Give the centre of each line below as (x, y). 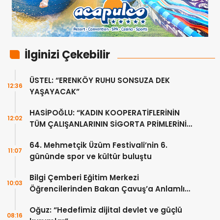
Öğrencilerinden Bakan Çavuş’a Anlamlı (107, 189)
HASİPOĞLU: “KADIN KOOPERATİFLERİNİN (105, 112)
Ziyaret (43, 200)
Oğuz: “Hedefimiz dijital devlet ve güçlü (106, 210)
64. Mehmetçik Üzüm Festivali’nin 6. (98, 145)
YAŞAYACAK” (55, 91)
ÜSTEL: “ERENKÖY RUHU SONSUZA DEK (100, 80)
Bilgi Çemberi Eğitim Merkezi (84, 177)
